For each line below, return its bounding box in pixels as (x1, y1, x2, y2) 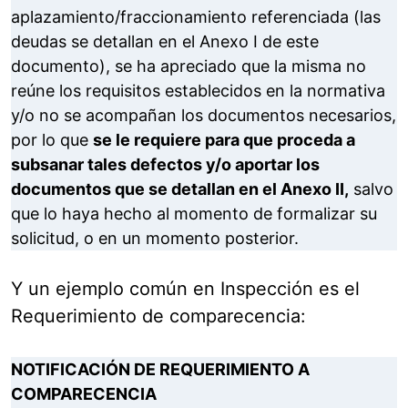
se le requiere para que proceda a (93, 130, 355, 150)
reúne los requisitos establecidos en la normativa (11, 81, 385, 101)
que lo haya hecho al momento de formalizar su (11, 204, 377, 224)
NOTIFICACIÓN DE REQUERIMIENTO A (11, 360, 310, 380)
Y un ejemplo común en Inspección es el (11, 278, 360, 301)
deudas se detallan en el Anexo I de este (11, 32, 319, 52)
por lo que (11, 130, 93, 150)
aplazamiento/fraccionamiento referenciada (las (11, 7, 381, 27)
